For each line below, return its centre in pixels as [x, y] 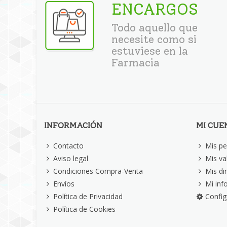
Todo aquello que [155, 28]
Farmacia [136, 63]
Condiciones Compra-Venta [98, 171]
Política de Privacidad [88, 197]
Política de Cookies [84, 209]
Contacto [68, 146]
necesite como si [154, 40]
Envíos [64, 184]
